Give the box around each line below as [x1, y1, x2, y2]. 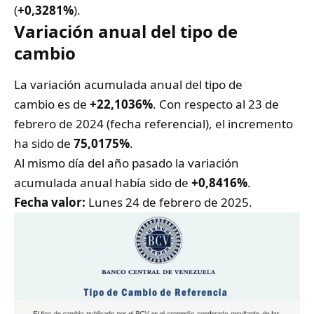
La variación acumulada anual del [14, 76, 205, 93]
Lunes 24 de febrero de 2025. [88, 194, 252, 211]
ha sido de [14, 135, 74, 152]
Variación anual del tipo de [14, 19, 238, 43]
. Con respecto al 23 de [153, 96, 279, 113]
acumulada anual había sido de [14, 175, 191, 191]
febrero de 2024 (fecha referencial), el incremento [14, 116, 293, 132]
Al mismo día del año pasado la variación [14, 155, 239, 172]
